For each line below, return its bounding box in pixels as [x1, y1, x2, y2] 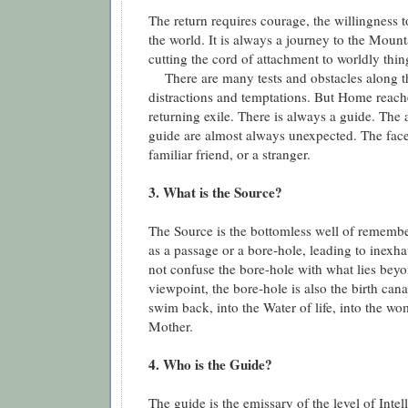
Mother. [148, 317, 193, 336]
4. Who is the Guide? [148, 354, 272, 375]
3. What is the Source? [148, 182, 282, 203]
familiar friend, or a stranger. [148, 145, 311, 164]
